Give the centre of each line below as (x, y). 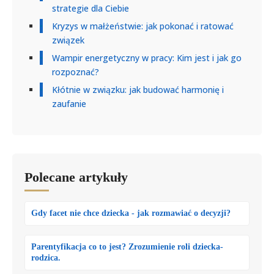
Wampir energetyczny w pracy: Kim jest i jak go (147, 58)
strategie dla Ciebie (91, 9)
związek (68, 40)
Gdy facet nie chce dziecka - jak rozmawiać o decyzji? (131, 213)
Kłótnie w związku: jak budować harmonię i (138, 90)
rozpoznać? (76, 72)
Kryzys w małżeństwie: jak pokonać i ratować (143, 26)
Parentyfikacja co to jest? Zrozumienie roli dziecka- (127, 247)
